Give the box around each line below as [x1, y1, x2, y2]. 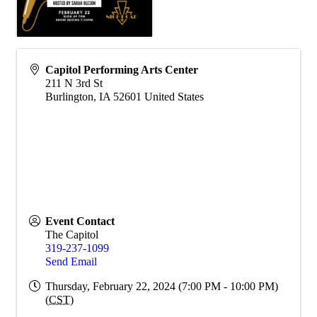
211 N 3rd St [45, 77, 103, 90]
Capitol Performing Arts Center [45, 64, 198, 76]
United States [144, 91, 204, 103]
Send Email [45, 255, 97, 268]
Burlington [45, 91, 93, 103]
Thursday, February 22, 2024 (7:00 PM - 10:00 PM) [45, 280, 278, 293]
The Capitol [45, 229, 98, 241]
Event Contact [45, 215, 115, 228]
